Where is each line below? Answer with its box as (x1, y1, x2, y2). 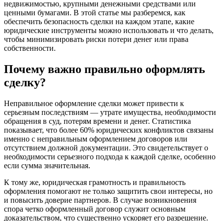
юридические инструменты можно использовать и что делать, (4, 26, 214, 35)
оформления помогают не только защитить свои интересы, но (4, 186, 213, 195)
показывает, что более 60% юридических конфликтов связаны (4, 125, 214, 134)
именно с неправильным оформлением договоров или (4, 134, 187, 143)
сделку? (4, 75, 46, 89)
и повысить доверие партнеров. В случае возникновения (4, 195, 196, 204)
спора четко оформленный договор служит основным (4, 204, 185, 213)
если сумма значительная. (4, 161, 90, 170)
